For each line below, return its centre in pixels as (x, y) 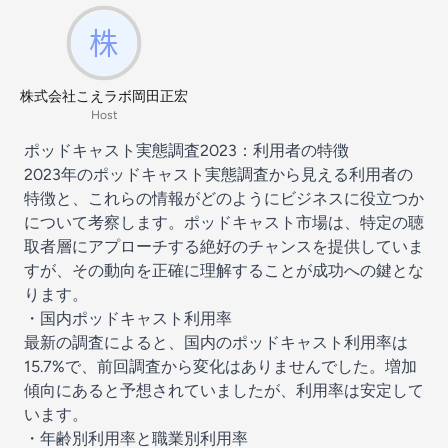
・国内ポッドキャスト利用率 (128, 318)
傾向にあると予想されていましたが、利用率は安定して (224, 390)
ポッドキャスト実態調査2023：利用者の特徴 (186, 150)
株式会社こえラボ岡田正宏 (104, 96)
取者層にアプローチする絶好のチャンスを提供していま (224, 246)
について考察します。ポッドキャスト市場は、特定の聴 (224, 222)
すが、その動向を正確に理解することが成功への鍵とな (224, 270)
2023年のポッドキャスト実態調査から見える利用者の (218, 174)
